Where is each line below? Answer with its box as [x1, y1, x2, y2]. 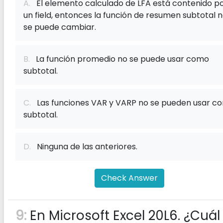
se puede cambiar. [23, 21, 96, 33]
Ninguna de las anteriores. [31, 141, 137, 152]
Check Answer [101, 172, 158, 184]
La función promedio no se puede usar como [30, 53, 209, 65]
